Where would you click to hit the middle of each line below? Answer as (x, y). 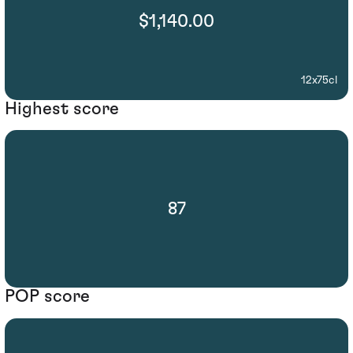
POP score (47, 297)
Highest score (62, 108)
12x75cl (319, 80)
